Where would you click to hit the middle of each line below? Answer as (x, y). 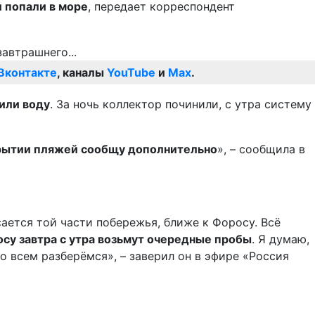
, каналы (82, 73)
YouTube (131, 73)
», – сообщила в (261, 149)
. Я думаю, (281, 239)
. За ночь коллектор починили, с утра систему (181, 104)
